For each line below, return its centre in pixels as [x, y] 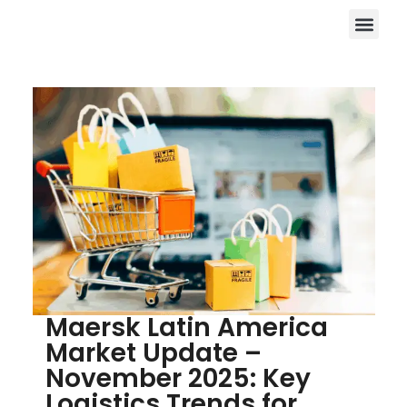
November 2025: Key [178, 379]
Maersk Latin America [187, 328]
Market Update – [154, 353]
